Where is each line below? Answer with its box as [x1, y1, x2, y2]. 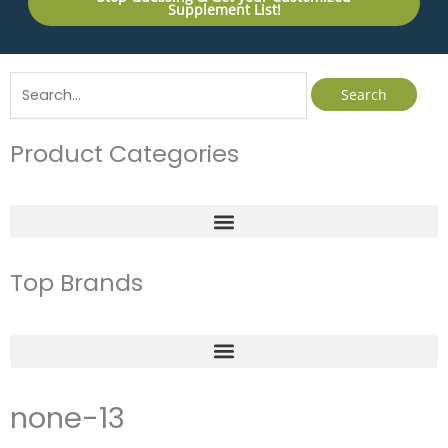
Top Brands [10, 266, 143, 300]
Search [9, 71, 59, 92]
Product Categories [10, 136, 239, 170]
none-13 [10, 397, 125, 438]
